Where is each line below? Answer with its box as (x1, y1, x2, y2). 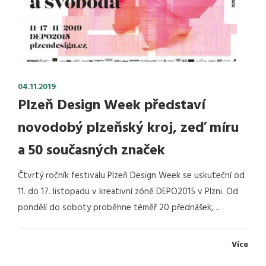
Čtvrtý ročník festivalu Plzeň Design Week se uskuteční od (18, 168, 245, 183)
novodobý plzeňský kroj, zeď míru (18, 116, 239, 140)
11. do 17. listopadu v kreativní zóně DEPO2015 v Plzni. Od (18, 184, 238, 199)
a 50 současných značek (18, 139, 165, 162)
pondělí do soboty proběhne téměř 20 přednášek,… (18, 200, 220, 215)
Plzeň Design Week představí (18, 94, 205, 117)
